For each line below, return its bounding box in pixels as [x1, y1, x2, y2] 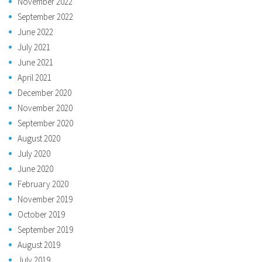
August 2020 [18, 132, 60, 144]
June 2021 [18, 56, 53, 68]
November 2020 [18, 102, 73, 113]
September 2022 [18, 11, 73, 22]
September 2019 [18, 223, 73, 235]
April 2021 [18, 71, 51, 83]
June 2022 [18, 26, 53, 37]
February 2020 [18, 178, 68, 189]
